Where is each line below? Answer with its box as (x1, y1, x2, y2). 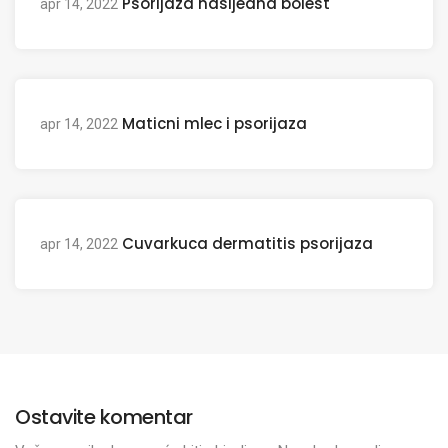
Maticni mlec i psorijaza (122, 113, 307, 134)
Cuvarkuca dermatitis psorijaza (122, 233, 373, 254)
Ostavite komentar (15, 403, 193, 431)
